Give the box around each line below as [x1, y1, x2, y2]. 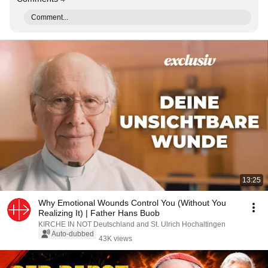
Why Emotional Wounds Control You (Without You [38, 198, 226, 208]
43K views [99, 234, 132, 243]
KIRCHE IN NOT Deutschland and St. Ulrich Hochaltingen [38, 220, 226, 229]
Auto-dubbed [51, 230, 94, 238]
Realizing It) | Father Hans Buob [38, 208, 160, 218]
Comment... [31, 13, 68, 22]
